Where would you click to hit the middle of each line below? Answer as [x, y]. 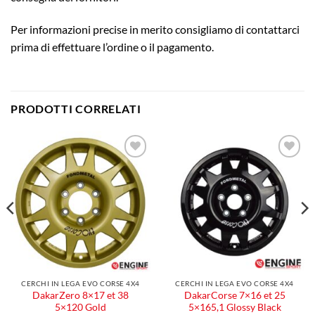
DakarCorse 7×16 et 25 [234, 296]
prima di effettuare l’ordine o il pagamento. [112, 46]
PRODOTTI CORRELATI [76, 109]
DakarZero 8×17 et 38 [81, 296]
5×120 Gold [81, 308]
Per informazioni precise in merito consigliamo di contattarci [155, 29]
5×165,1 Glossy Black [234, 308]
